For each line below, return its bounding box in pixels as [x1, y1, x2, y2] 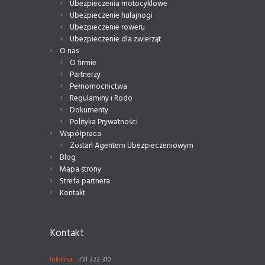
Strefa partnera [59, 174, 110, 188]
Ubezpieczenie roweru [69, 21, 145, 34]
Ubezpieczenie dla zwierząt [69, 33, 161, 46]
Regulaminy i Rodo [69, 92, 132, 105]
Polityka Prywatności [69, 115, 138, 128]
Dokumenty [69, 104, 108, 117]
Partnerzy [69, 68, 101, 81]
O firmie [69, 56, 96, 69]
